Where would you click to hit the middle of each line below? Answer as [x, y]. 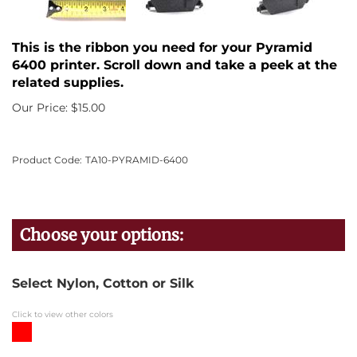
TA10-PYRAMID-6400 [137, 160]
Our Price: [40, 108]
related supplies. [68, 82]
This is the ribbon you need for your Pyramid [162, 47]
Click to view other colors [63, 314]
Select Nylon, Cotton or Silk [103, 283]
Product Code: [47, 160]
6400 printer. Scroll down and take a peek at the [175, 65]
